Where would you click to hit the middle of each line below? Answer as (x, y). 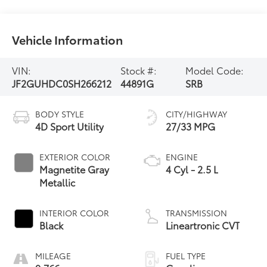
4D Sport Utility (70, 126)
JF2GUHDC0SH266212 (62, 83)
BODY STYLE (60, 114)
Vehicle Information (68, 39)
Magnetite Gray (74, 169)
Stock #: (139, 70)
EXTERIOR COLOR (75, 156)
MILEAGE (53, 255)
